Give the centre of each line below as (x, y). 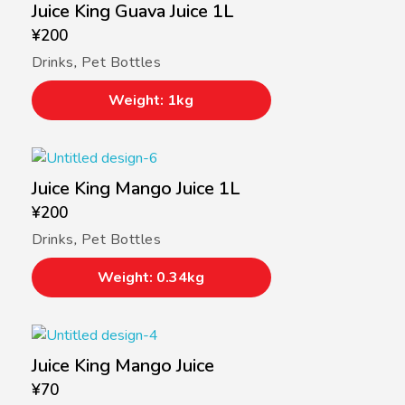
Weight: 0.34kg (151, 278)
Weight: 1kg (151, 101)
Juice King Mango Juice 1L (136, 189)
